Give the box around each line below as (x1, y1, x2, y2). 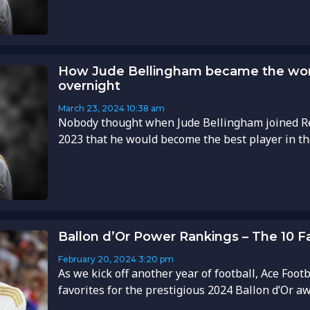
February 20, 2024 (57, 254, 136, 265)
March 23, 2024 (57, 103, 125, 114)
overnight (57, 78, 120, 94)
